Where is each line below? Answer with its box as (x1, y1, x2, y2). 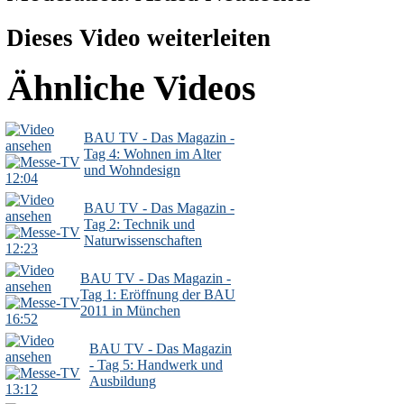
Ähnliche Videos (7, 67, 256, 108)
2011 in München (80, 303, 180, 319)
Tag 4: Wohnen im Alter (84, 146, 221, 162)
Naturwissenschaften (84, 233, 202, 249)
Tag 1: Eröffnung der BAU (80, 287, 235, 303)
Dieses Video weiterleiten (6, 23, 271, 51)
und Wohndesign (84, 162, 180, 179)
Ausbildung (89, 373, 156, 390)
